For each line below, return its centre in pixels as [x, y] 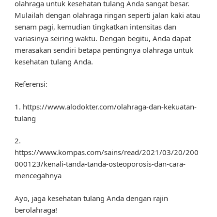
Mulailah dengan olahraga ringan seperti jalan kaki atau [108, 15]
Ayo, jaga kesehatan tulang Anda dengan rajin [91, 198]
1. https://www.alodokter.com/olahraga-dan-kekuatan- [106, 106]
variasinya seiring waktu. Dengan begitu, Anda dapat [103, 38]
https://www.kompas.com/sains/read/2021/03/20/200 [107, 152]
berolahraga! [36, 209]
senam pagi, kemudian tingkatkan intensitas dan [95, 26]
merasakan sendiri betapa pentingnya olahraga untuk [104, 50]
